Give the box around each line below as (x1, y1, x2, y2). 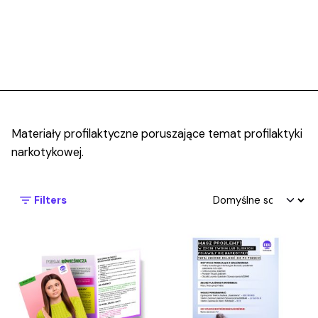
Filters (34, 192, 67, 207)
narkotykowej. (11, 144, 84, 160)
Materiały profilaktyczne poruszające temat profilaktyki (11, 126, 302, 141)
